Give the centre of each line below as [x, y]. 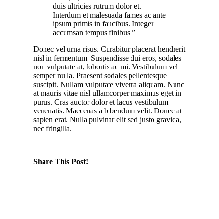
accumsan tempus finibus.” [94, 32]
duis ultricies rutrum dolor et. [97, 6]
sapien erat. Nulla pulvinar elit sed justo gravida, [107, 119]
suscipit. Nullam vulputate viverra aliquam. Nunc [109, 84]
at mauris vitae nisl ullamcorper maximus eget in [107, 93]
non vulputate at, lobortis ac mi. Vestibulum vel [105, 66]
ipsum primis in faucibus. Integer [103, 23]
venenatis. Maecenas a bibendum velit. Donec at [107, 110]
